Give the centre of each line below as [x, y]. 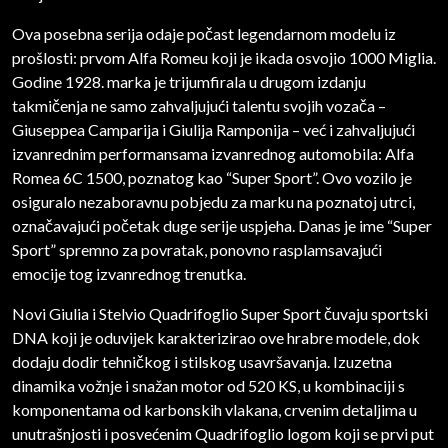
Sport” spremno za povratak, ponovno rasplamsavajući [197, 250]
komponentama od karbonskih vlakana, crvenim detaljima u [214, 410]
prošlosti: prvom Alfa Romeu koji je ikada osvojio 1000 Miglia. [224, 58]
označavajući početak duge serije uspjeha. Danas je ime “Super [222, 226]
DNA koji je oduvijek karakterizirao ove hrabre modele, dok [216, 338]
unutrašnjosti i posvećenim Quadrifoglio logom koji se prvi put [223, 434]
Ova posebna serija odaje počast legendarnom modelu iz [204, 34]
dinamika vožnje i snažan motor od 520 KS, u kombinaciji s [208, 386]
